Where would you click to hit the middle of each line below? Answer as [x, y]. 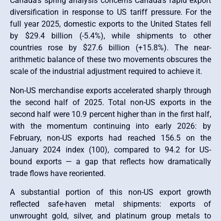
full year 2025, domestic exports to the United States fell [110, 24]
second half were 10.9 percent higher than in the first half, [110, 114]
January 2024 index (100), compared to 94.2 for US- [110, 149]
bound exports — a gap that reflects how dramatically [110, 161]
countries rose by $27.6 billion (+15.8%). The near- [110, 48]
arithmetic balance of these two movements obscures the [110, 60]
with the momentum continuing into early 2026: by [110, 126]
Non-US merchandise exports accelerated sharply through [110, 90]
